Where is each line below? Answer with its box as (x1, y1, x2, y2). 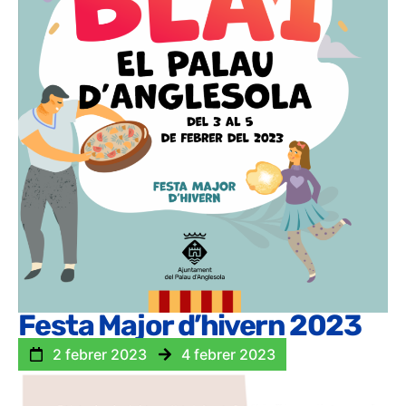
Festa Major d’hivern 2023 (18, 308, 361, 343)
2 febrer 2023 (53, 345, 147, 364)
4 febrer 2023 (181, 345, 275, 364)
